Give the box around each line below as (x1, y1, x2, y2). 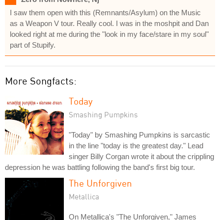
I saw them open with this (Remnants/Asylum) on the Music (10, 8, 201, 17)
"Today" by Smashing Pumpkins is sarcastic (69, 130, 210, 139)
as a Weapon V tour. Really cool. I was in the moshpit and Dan (10, 19, 209, 27)
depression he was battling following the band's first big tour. (5, 163, 195, 171)
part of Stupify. (10, 40, 55, 49)
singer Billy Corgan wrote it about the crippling (69, 152, 214, 161)
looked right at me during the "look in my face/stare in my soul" (10, 29, 209, 38)
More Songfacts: (5, 74, 77, 87)
